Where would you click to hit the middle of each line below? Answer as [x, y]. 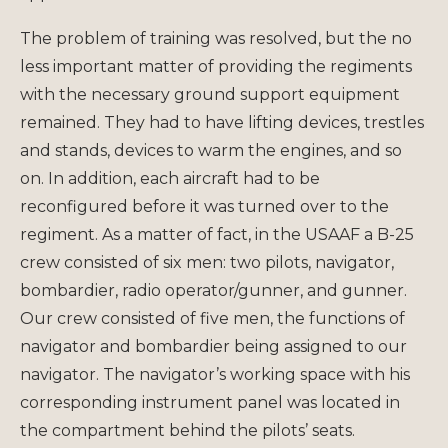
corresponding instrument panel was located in [210, 402]
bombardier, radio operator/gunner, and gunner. [213, 290]
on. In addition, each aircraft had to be [170, 178]
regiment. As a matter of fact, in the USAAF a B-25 [217, 234]
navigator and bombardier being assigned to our [213, 346]
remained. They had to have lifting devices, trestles [222, 122]
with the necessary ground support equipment [210, 94]
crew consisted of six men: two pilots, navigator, [207, 262]
